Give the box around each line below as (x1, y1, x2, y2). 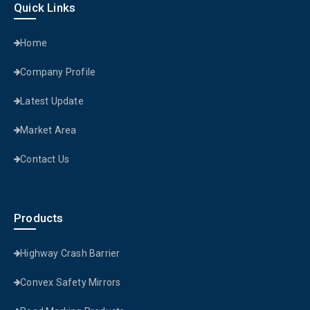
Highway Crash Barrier (20, 248, 120, 259)
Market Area (20, 125, 77, 136)
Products (14, 211, 64, 226)
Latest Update (20, 95, 84, 107)
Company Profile (20, 66, 96, 78)
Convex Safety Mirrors (20, 277, 121, 289)
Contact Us (20, 154, 70, 165)
